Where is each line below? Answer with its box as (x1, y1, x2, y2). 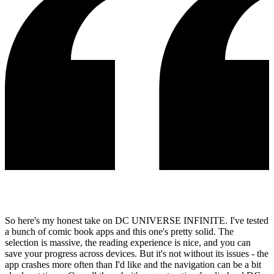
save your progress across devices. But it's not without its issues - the (5, 248, 268, 259)
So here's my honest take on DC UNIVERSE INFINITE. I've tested (5, 215, 268, 226)
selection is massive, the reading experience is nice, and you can (5, 237, 251, 248)
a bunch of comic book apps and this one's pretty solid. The (5, 226, 234, 237)
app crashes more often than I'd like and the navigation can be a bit (5, 259, 261, 270)
